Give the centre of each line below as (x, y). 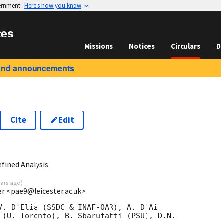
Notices (142, 46)
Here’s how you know (53, 5)
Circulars (185, 46)
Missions (99, 46)
